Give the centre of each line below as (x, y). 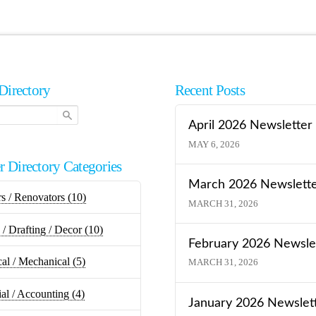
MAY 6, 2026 (214, 144)
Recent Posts (209, 90)
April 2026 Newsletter (250, 126)
